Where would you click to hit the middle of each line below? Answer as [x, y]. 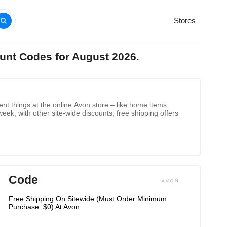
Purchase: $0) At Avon [44, 207]
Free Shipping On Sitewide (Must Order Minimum [88, 199]
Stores [185, 21]
